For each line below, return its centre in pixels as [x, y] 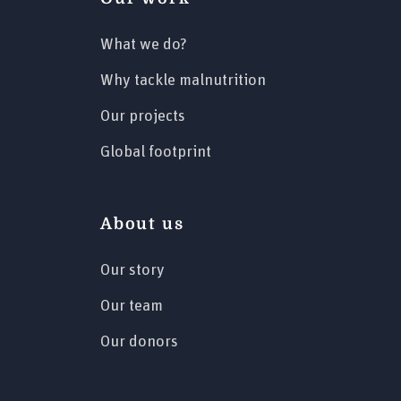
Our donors [139, 341]
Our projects [143, 116]
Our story [132, 270]
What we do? [144, 44]
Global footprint [156, 152]
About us [142, 223]
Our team [132, 306]
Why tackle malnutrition [183, 80]
